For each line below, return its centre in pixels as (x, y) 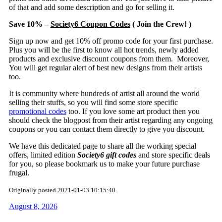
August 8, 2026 (33, 207)
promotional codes (37, 111)
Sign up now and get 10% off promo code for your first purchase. (111, 41)
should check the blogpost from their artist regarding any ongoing (111, 120)
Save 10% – (29, 24)
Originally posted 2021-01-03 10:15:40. (63, 190)
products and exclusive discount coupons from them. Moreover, (109, 59)
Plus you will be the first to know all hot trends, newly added (104, 50)
